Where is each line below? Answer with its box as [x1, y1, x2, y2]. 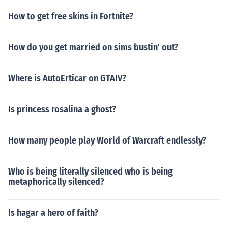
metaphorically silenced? [8, 176, 104, 187]
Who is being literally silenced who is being [8, 166, 173, 177]
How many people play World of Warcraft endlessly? [8, 135, 206, 146]
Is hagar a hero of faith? [8, 207, 98, 218]
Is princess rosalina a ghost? [8, 104, 116, 115]
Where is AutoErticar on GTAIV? [8, 73, 126, 84]
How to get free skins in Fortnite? [8, 11, 133, 22]
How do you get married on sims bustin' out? [8, 42, 178, 53]
